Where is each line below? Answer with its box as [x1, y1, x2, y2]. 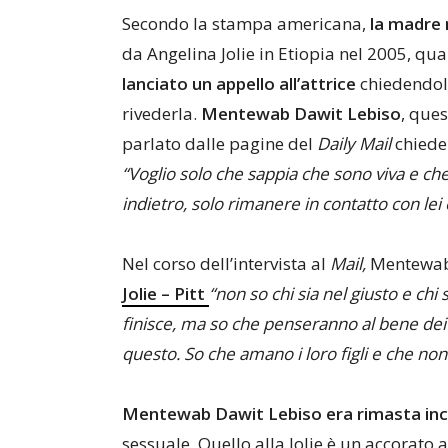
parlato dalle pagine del [122, 132, 317, 155]
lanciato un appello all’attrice [122, 72, 356, 95]
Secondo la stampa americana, [122, 12, 370, 35]
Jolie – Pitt [122, 282, 209, 305]
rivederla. [122, 102, 197, 125]
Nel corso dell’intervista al [122, 252, 330, 275]
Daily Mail [317, 132, 391, 155]
